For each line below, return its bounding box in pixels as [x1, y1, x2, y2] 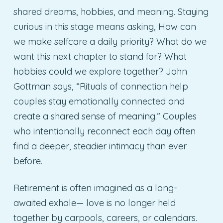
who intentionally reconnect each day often [13, 125, 196, 137]
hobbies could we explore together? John [13, 66, 187, 78]
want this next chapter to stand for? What [13, 51, 187, 63]
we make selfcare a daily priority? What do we [13, 36, 207, 48]
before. [13, 155, 42, 167]
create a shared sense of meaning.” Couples [13, 111, 197, 122]
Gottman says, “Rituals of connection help [13, 81, 188, 93]
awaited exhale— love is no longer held [13, 197, 176, 209]
